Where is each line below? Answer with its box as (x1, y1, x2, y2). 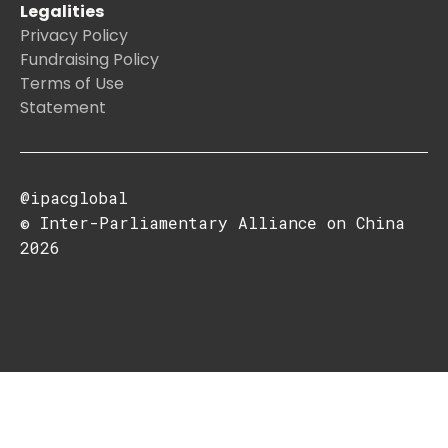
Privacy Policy (20, 24, 128, 48)
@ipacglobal (20, 187, 128, 209)
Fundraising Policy (20, 48, 159, 72)
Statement (20, 96, 106, 120)
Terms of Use (20, 72, 124, 96)
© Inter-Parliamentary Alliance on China (20, 212, 405, 234)
